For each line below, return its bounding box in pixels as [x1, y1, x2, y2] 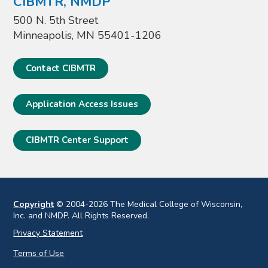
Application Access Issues [26, 98, 139, 111]
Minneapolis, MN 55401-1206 [13, 28, 162, 43]
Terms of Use [13, 248, 65, 260]
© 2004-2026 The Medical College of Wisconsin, [54, 199, 243, 211]
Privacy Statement [13, 227, 83, 239]
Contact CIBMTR [26, 62, 96, 75]
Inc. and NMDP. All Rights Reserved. [13, 210, 150, 222]
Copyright [13, 199, 54, 211]
